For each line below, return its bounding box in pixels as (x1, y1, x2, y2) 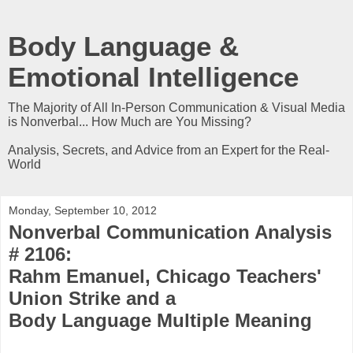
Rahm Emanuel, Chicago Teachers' (9, 266, 321, 287)
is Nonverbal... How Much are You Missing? (8, 115, 251, 128)
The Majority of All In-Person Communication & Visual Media (8, 101, 345, 114)
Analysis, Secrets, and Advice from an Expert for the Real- (8, 143, 329, 157)
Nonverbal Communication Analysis (9, 221, 332, 243)
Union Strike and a (9, 288, 176, 309)
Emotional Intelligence (8, 62, 299, 92)
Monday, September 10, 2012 (9, 204, 157, 217)
